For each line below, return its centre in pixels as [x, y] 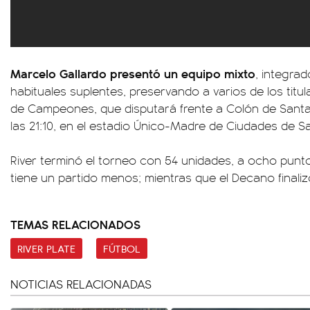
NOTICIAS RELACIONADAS [81, 284]
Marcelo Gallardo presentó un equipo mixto [133, 73]
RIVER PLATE [46, 249]
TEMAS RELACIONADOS [75, 224]
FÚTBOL [122, 249]
